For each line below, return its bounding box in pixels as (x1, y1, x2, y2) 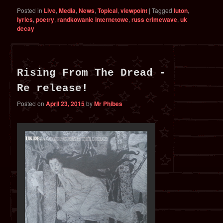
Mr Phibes (94, 99, 123, 108)
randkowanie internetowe (57, 14, 129, 24)
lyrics (17, 14, 33, 24)
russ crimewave (131, 14, 178, 24)
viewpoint (120, 5, 148, 15)
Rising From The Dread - (17, 67, 166, 79)
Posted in (17, 5, 43, 14)
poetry (36, 14, 55, 24)
